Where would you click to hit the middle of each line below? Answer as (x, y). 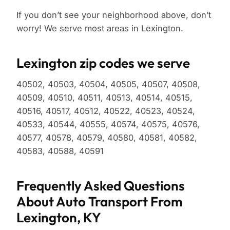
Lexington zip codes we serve (103, 63)
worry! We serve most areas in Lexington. (100, 28)
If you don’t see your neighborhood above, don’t (114, 15)
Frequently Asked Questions (101, 186)
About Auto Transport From (100, 202)
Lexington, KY (59, 218)
